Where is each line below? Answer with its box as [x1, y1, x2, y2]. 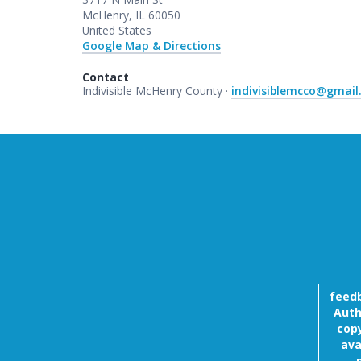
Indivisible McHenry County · [82, 82, 231, 98]
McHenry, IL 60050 [82, 6, 180, 23]
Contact [82, 68, 129, 85]
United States [82, 22, 151, 38]
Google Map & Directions [82, 37, 221, 53]
